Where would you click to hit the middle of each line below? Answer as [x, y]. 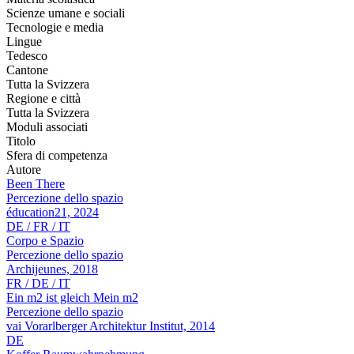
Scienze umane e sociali [66, 13]
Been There [36, 184]
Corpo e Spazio [45, 241]
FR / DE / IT [38, 284]
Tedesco [27, 56]
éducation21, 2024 [53, 213]
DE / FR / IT [38, 227]
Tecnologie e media [55, 28]
